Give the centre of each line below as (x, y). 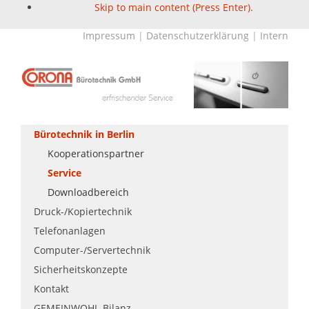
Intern (274, 36)
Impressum (109, 36)
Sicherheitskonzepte (81, 269)
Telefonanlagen (70, 230)
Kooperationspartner (96, 153)
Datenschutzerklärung (198, 36)
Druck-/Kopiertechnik (83, 211)
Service (64, 172)
